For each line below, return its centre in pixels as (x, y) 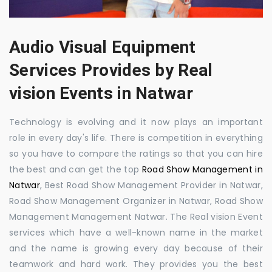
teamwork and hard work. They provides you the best (136, 264)
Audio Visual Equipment (103, 47)
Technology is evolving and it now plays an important (136, 122)
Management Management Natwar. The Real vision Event (136, 216)
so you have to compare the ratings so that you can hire (136, 153)
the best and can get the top (76, 169)
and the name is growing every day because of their (136, 248)
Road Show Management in (202, 169)
